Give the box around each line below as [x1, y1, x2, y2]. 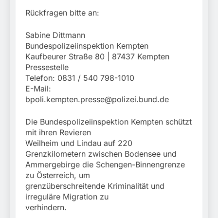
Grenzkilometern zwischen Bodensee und [25, 149, 177, 159]
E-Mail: [25, 84, 51, 94]
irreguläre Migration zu [25, 192, 109, 202]
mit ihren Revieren [25, 127, 91, 138]
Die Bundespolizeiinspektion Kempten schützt [25, 117, 192, 127]
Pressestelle [25, 62, 69, 73]
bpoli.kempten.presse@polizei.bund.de [25, 94, 169, 105]
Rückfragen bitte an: [25, 8, 99, 18]
